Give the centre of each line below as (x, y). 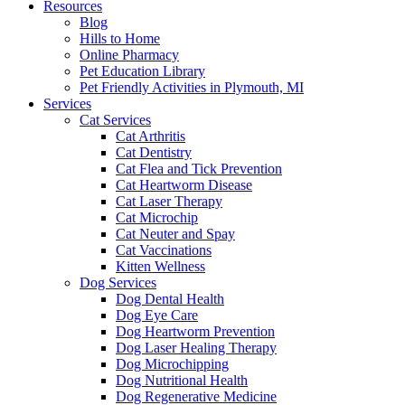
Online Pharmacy (129, 55)
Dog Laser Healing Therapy (196, 348)
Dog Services (118, 283)
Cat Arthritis (151, 137)
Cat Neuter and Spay (175, 234)
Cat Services (115, 120)
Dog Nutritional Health (182, 381)
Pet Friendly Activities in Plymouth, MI (192, 88)
